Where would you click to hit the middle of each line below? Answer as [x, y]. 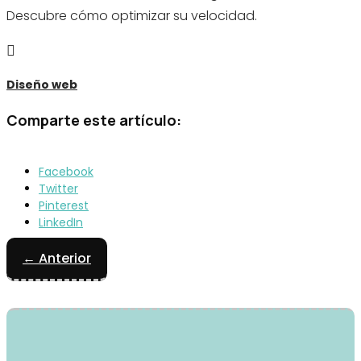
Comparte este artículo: [94, 120]
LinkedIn [61, 222]
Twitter [58, 188]
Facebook [66, 171]
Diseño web [42, 85]
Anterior [65, 258]
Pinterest [64, 205]
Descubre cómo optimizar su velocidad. [132, 15]
